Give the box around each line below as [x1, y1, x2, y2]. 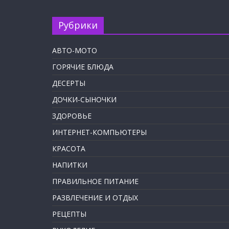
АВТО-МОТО [52, 45, 97, 55]
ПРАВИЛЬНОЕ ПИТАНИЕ [52, 176, 139, 186]
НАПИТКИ [52, 160, 87, 170]
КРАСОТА [52, 144, 85, 153]
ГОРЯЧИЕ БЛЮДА [52, 62, 113, 72]
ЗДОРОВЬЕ [52, 111, 91, 121]
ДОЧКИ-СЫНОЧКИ [52, 95, 117, 104]
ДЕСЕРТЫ [52, 78, 85, 88]
